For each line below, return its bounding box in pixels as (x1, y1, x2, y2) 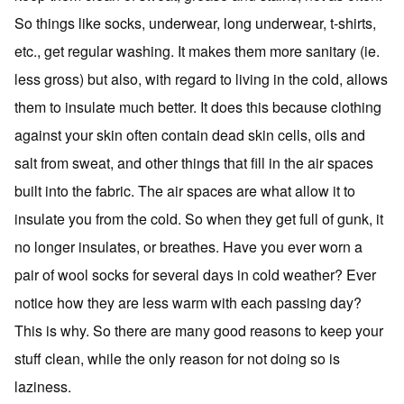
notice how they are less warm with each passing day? (14, 292, 362, 313)
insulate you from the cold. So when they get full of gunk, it (14, 208, 383, 229)
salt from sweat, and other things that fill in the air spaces (14, 152, 373, 173)
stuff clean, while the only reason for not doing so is (14, 348, 340, 369)
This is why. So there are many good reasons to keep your (14, 320, 383, 341)
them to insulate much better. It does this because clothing (14, 96, 381, 117)
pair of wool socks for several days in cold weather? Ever (14, 264, 376, 285)
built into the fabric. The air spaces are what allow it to (14, 180, 355, 201)
